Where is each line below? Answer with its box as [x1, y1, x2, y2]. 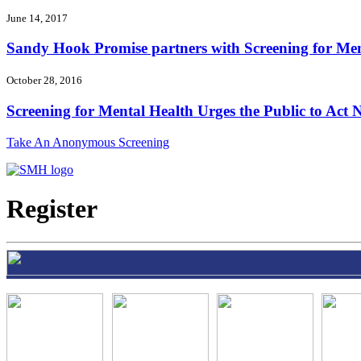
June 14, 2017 [6, 11, 68, 24]
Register [6, 194, 98, 224]
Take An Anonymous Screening [6, 135, 169, 149]
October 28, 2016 [6, 74, 82, 87]
